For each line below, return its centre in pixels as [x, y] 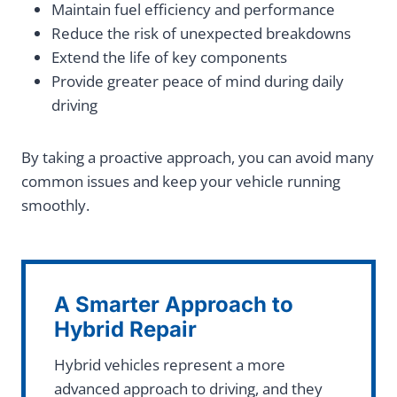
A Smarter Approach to [174, 305]
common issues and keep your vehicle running [181, 182]
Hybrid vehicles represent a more [170, 365]
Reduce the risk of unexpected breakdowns [203, 34]
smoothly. [55, 206]
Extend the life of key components [171, 58]
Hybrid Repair [125, 330]
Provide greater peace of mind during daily [198, 82]
